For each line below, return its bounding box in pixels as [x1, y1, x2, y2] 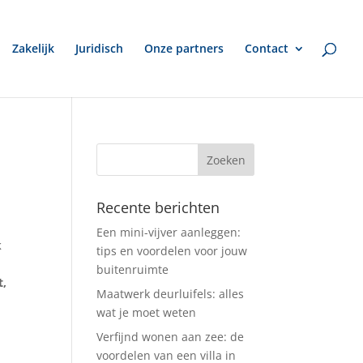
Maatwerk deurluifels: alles [96, 286, 245, 301]
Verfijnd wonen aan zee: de [96, 329, 245, 344]
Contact [245, 41, 288, 56]
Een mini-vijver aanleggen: [96, 224, 241, 240]
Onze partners [144, 41, 224, 56]
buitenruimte [96, 262, 169, 277]
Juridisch [75, 41, 123, 56]
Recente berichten [96, 198, 220, 217]
